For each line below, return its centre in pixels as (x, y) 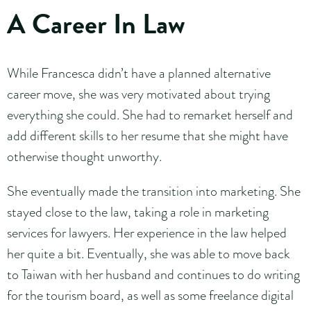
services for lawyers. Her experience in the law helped (147, 232)
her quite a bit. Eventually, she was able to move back (149, 253)
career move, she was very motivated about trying (138, 93)
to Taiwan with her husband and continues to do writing (153, 274)
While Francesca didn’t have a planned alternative (139, 73)
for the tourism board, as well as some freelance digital (150, 295)
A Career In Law (102, 24)
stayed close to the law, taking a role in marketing (138, 211)
